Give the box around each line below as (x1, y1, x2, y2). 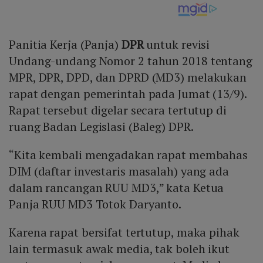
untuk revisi (143, 36, 210, 53)
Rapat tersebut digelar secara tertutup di (9, 102, 227, 119)
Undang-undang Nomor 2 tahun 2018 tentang (9, 53, 252, 69)
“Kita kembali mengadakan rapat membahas (9, 147, 248, 163)
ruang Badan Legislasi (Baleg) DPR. (9, 119, 194, 135)
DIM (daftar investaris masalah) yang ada (9, 163, 229, 180)
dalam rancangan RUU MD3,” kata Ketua (9, 180, 224, 196)
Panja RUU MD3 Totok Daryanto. (9, 196, 182, 213)
